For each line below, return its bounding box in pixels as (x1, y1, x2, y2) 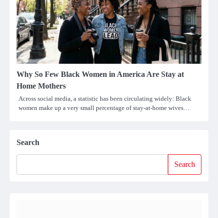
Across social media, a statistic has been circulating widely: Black (18, 94, 191, 102)
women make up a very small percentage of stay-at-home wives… (18, 104, 190, 111)
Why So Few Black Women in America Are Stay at (17, 70, 184, 78)
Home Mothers (17, 81, 66, 90)
